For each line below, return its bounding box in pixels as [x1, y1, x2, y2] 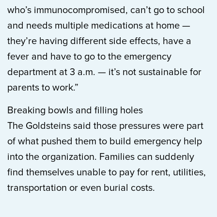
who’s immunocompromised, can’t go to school [7, 4, 205, 16]
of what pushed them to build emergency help [7, 136, 202, 147]
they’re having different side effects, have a [7, 35, 191, 47]
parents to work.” [7, 82, 78, 93]
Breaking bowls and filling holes [7, 105, 143, 116]
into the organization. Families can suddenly [7, 151, 194, 163]
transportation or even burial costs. [7, 182, 155, 194]
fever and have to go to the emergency [7, 51, 171, 62]
